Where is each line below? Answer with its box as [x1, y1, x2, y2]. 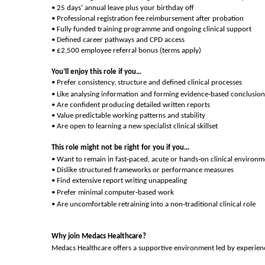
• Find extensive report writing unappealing [51, 177, 187, 185]
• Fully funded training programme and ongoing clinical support [51, 25, 251, 33]
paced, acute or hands [129, 156, 198, 163]
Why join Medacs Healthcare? [51, 232, 146, 240]
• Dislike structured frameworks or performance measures [51, 166, 234, 174]
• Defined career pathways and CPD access [51, 36, 185, 44]
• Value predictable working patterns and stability [51, 112, 205, 119]
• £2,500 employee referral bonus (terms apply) [51, 47, 201, 54]
